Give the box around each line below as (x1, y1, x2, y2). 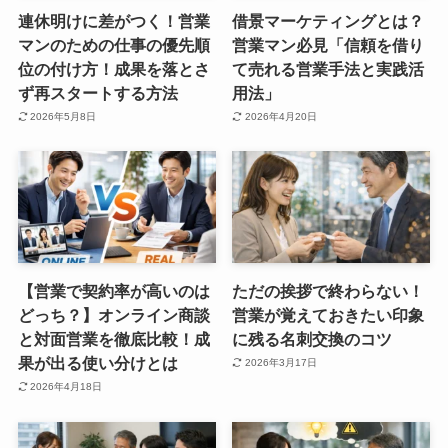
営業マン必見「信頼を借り (232, 35, 425, 54)
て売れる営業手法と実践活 (232, 59, 425, 78)
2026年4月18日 (30, 381, 103, 393)
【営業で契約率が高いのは (17, 281, 210, 300)
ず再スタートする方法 (17, 83, 178, 102)
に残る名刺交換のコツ (232, 329, 393, 348)
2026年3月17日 (244, 357, 317, 369)
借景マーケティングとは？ (232, 11, 425, 30)
